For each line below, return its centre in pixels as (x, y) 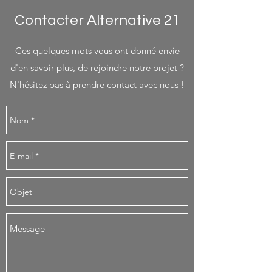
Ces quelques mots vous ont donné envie (97, 51)
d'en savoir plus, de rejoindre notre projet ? (97, 68)
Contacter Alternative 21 (97, 20)
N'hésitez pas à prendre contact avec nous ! (97, 85)
